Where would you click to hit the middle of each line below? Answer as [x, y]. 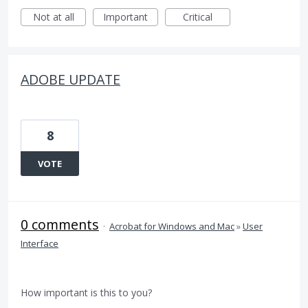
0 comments [60, 224]
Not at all [53, 17]
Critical [198, 17]
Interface [40, 243]
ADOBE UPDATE [70, 79]
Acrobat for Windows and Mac [172, 226]
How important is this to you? [86, 293]
